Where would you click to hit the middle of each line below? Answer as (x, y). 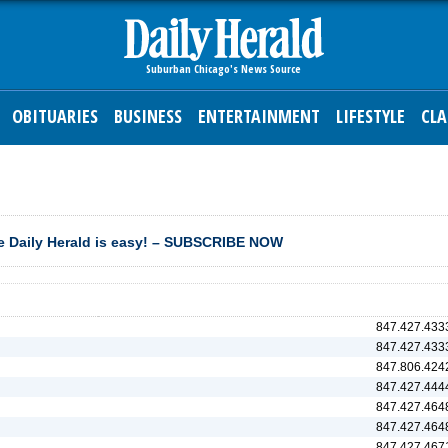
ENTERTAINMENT (259, 116)
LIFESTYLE (370, 116)
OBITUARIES (55, 116)
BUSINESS (148, 116)
